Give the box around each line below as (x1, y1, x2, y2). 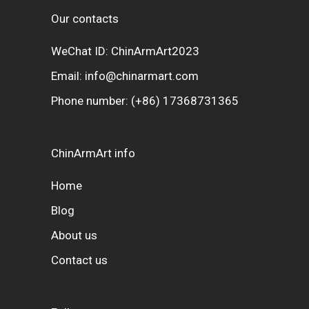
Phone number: (51, 94, 131, 108)
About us (51, 228, 97, 243)
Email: (51, 69, 85, 83)
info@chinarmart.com (85, 69, 199, 83)
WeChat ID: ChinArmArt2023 (51, 44, 199, 59)
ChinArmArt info (51, 146, 135, 161)
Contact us (51, 253, 108, 268)
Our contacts (51, 12, 119, 26)
